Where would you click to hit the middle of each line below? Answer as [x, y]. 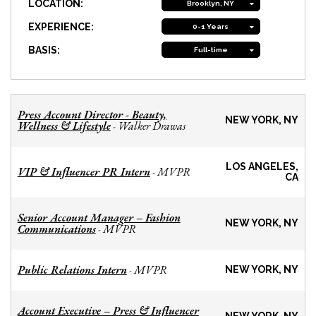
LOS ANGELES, [262, 167]
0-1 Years [211, 27]
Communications [56, 229]
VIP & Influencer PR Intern [84, 172]
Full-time [211, 50]
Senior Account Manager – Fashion [99, 218]
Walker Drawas [151, 126]
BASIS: [44, 50]
